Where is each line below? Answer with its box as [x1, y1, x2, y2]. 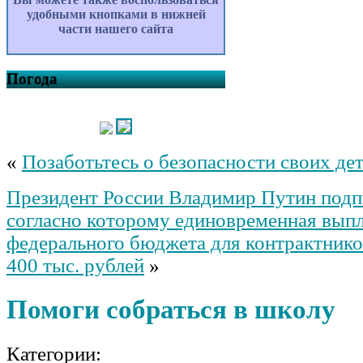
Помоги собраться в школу [6, 294, 335, 325]
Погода [6, 70, 58, 88]
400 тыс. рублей [6, 254, 144, 276]
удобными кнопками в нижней [26, 7, 206, 22]
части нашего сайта [58, 22, 173, 36]
